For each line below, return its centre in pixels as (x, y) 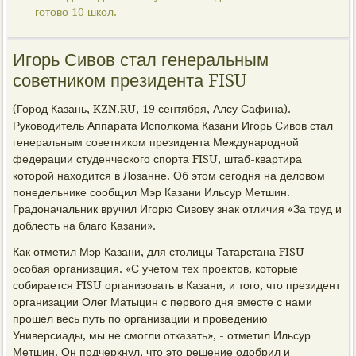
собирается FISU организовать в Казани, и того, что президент (177, 285)
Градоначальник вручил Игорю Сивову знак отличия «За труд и (178, 209)
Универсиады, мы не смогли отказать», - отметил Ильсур (162, 335)
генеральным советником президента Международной (156, 142)
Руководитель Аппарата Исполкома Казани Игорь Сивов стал (173, 126)
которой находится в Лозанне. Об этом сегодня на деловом (169, 176)
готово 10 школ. (76, 12)
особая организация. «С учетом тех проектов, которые (156, 269)
